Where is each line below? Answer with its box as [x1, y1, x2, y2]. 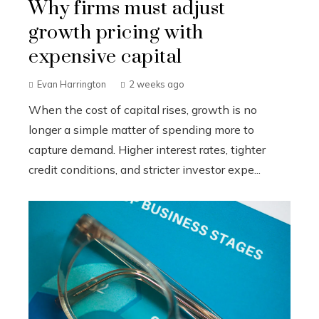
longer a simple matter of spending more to [28, 122, 254, 137]
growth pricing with [28, 20, 204, 45]
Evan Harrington [37, 78, 106, 90]
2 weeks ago [129, 78, 184, 90]
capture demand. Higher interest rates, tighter [28, 142, 266, 157]
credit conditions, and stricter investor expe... [28, 162, 261, 177]
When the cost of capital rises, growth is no [28, 102, 257, 117]
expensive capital [28, 44, 182, 69]
